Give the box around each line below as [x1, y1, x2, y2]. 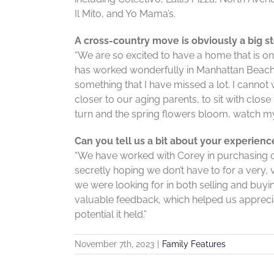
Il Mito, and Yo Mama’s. [75, 8, 176, 20]
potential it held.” [75, 209, 147, 221]
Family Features [162, 239, 226, 250]
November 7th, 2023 [75, 239, 154, 250]
